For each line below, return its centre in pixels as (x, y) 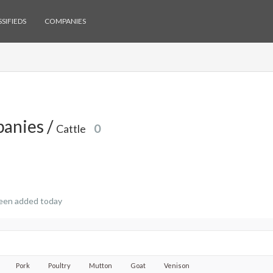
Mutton (101, 265)
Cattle (72, 129)
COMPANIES (65, 21)
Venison (177, 265)
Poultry (59, 265)
